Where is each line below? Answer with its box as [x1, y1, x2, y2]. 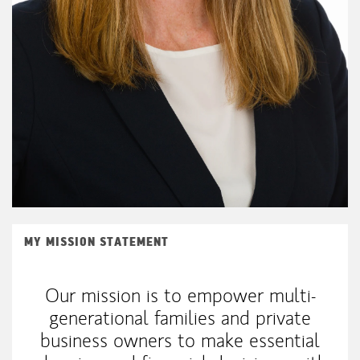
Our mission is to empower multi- [44, 282, 316, 308]
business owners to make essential [40, 327, 320, 353]
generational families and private [49, 305, 311, 330]
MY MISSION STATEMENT [24, 233, 169, 250]
